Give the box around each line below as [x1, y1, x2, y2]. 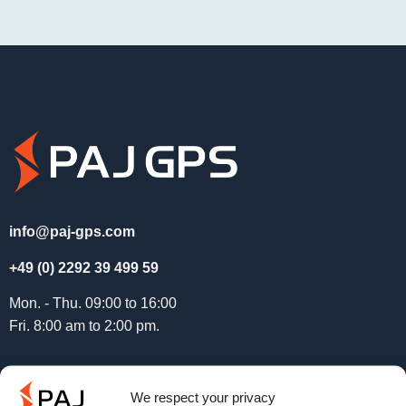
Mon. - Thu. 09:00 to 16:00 [8, 295, 177, 312]
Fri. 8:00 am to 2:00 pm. [8, 318, 159, 334]
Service [8, 378, 78, 400]
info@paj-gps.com [8, 223, 135, 239]
